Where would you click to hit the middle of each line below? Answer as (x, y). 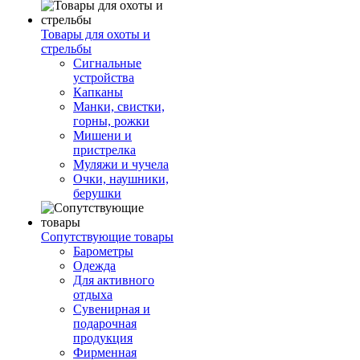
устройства (104, 78)
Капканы (98, 92)
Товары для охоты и (96, 34)
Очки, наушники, (121, 179)
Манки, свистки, (119, 106)
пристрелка (104, 150)
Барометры (103, 251)
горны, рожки (111, 121)
